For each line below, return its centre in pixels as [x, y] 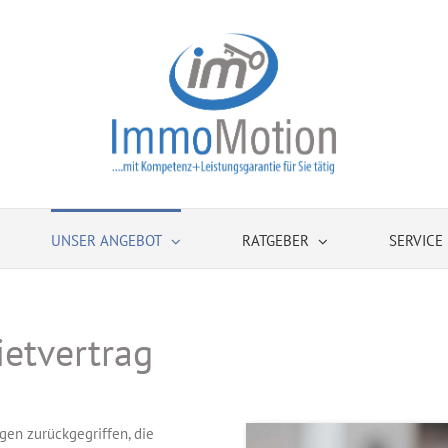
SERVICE [416, 240]
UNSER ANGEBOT [106, 240]
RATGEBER [275, 240]
